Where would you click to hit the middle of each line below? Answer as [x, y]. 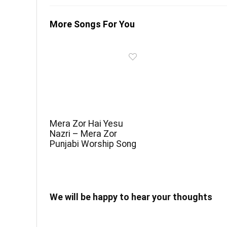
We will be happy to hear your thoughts [131, 197]
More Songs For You [92, 24]
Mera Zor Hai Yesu [87, 124]
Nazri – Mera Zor [84, 134]
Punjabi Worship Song [93, 144]
